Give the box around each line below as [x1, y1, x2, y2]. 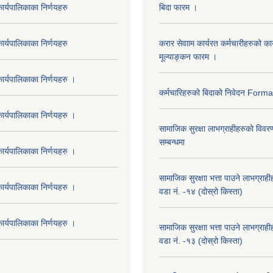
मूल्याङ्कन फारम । [159, 51, 217, 62]
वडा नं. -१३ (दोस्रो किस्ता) [159, 235, 243, 246]
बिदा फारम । [159, 2, 197, 12]
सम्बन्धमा [159, 136, 185, 147]
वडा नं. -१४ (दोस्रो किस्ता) [159, 186, 243, 196]
